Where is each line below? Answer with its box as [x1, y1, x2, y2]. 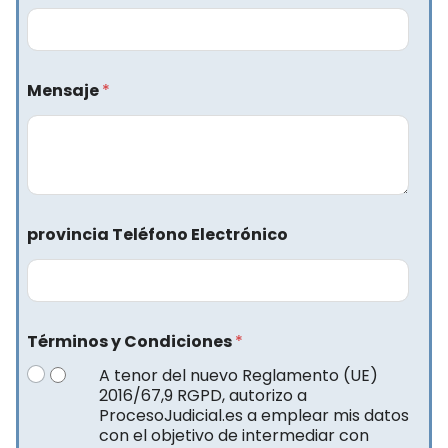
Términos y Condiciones [27, 330, 235, 354]
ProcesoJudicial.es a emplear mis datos [98, 404, 409, 428]
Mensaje [27, 78, 102, 102]
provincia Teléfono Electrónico [27, 222, 288, 246]
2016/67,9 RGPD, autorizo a [98, 384, 307, 408]
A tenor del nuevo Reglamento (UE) [98, 364, 378, 388]
